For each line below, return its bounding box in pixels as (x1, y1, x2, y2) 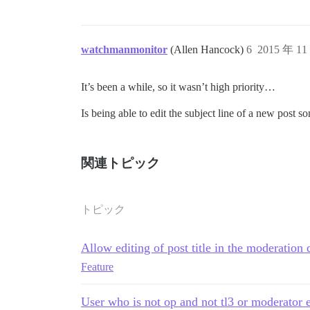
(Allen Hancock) (170, 43, 246, 55)
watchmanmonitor (81, 43, 167, 55)
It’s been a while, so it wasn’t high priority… (81, 80, 275, 93)
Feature (81, 260, 113, 273)
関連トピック (81, 155, 160, 170)
